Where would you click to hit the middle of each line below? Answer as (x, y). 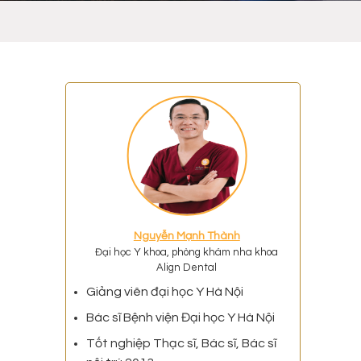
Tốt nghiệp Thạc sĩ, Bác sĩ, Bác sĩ (181, 344)
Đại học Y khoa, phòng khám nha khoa (187, 253)
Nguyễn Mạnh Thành (187, 237)
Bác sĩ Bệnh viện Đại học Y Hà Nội (180, 318)
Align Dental (187, 268)
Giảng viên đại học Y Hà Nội (164, 292)
